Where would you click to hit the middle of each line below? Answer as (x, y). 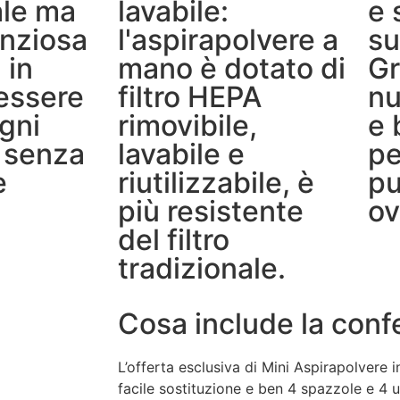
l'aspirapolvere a (228, 39)
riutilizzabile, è (216, 182)
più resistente (211, 211)
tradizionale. (202, 268)
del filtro (174, 239)
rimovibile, (187, 125)
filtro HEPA (190, 96)
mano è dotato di (232, 68)
